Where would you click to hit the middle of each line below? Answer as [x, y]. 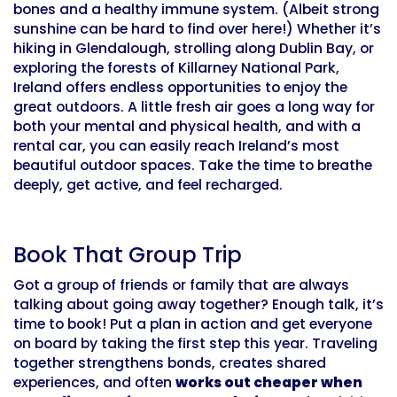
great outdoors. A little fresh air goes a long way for [194, 107]
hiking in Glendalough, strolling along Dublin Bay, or [194, 49]
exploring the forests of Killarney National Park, [176, 68]
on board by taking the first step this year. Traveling [195, 344]
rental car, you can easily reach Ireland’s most [176, 146]
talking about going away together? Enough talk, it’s [198, 305]
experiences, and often [94, 383]
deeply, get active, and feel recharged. [148, 185]
